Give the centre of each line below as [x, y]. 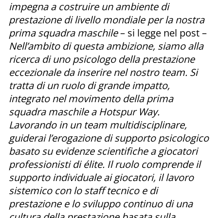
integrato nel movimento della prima [91, 98]
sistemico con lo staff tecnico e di [83, 190]
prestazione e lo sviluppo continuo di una [101, 203]
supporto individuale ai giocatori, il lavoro [101, 177]
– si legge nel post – [163, 33]
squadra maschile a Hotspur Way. [84, 111]
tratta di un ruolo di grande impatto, [89, 85]
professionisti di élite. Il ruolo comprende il [105, 164]
